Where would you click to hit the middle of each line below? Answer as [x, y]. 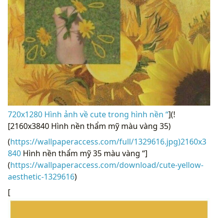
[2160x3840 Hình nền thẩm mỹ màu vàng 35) [89, 126]
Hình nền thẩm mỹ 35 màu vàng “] [84, 154]
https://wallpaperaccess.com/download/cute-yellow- [107, 165]
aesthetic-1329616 [41, 177]
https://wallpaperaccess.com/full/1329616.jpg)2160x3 [108, 142]
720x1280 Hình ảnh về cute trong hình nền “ [88, 115]
